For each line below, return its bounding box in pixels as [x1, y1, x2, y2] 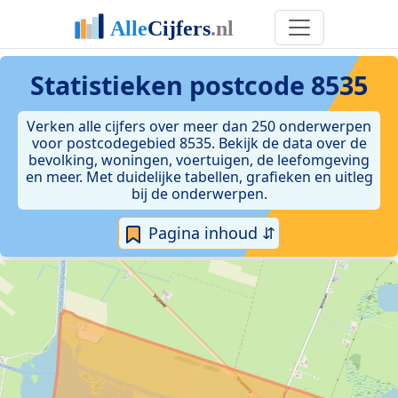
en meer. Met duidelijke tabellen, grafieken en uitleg [25, 167, 373, 187]
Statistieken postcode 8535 [30, 68, 368, 102]
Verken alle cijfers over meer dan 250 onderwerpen [27, 116, 371, 136]
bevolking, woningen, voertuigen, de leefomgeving [28, 150, 370, 170]
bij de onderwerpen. [131, 184, 267, 203]
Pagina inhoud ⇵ [144, 222, 275, 243]
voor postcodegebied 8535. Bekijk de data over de [31, 133, 367, 153]
